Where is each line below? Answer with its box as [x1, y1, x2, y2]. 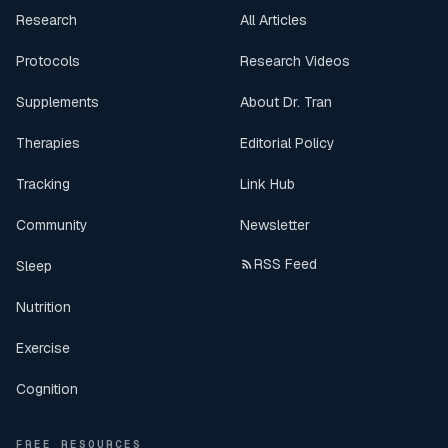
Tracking [16, 175, 70, 194]
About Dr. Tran [240, 93, 332, 112]
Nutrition [16, 298, 71, 317]
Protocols [16, 52, 80, 71]
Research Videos [240, 52, 350, 71]
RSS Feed [254, 255, 317, 274]
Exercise [16, 339, 70, 358]
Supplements [16, 93, 99, 112]
